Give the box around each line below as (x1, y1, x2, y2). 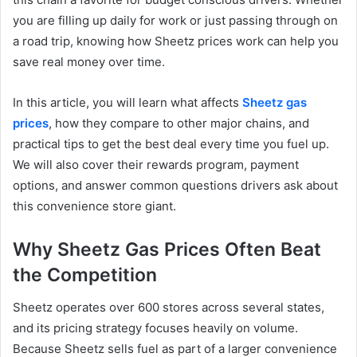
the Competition (13, 264, 157, 287)
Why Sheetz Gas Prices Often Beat (13, 238, 321, 261)
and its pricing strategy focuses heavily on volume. (13, 320, 298, 335)
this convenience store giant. (13, 198, 176, 214)
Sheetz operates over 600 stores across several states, (13, 299, 324, 315)
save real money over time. (13, 54, 165, 70)
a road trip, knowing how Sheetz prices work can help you (13, 33, 339, 49)
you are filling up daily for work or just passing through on (13, 13, 338, 29)
